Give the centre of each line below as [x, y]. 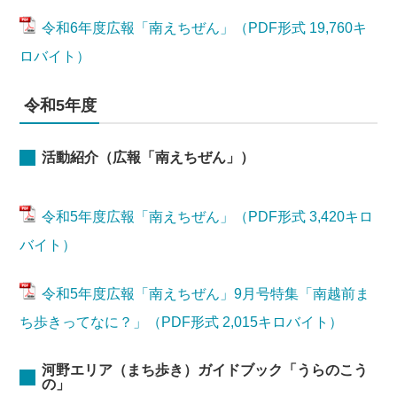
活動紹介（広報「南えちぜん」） [148, 157]
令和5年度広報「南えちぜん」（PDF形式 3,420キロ [208, 217]
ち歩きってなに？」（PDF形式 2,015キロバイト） [182, 322]
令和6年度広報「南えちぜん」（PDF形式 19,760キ [205, 28]
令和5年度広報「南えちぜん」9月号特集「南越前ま [206, 294]
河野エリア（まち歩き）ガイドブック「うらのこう [205, 370]
